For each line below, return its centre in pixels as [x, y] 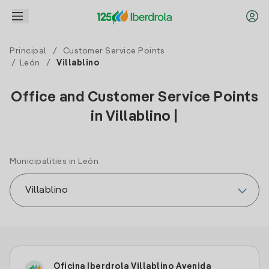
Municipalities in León [54, 162]
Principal [28, 51]
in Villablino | [134, 117]
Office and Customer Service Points [134, 98]
